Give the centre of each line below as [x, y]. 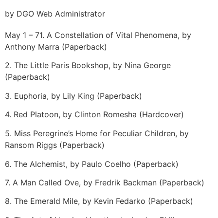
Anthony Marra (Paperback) [56, 47]
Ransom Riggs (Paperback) [55, 145]
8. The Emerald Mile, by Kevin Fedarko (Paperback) [99, 201]
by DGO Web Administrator [55, 14]
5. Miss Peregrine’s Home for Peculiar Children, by [97, 134]
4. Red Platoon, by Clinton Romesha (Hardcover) [94, 115]
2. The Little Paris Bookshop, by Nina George [88, 65]
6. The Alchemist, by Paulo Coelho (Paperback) [92, 164]
